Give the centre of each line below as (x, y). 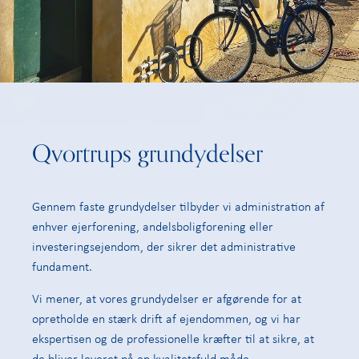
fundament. (62, 266)
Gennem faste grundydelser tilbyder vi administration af (178, 206)
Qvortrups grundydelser (147, 155)
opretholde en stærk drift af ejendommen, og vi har (166, 318)
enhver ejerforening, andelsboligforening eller (153, 226)
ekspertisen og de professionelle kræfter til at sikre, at (173, 338)
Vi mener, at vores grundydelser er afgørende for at (167, 298)
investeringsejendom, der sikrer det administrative (164, 246)
